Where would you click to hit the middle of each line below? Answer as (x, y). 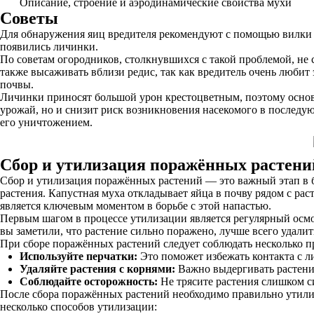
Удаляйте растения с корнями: (97, 269)
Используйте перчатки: (78, 256)
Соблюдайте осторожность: (89, 281)
